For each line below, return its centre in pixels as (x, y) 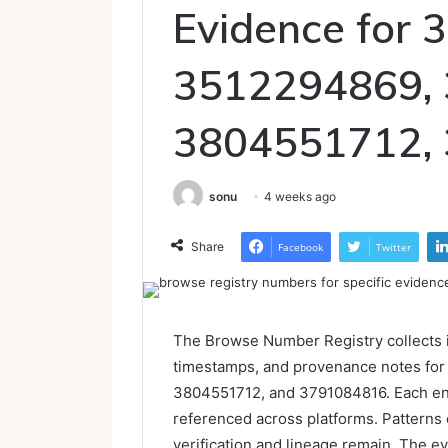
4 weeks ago (300, 196)
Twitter (393, 247)
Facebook (300, 247)
